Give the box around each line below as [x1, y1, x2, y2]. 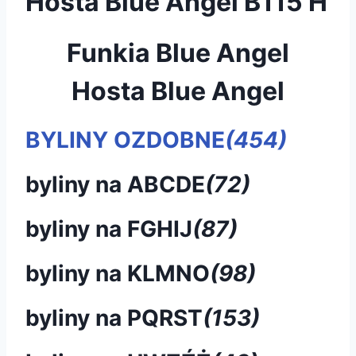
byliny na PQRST [25, 304, 203, 331]
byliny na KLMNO [25, 259, 210, 287]
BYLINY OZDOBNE [25, 126, 225, 153]
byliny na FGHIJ [25, 215, 192, 242]
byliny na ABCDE [25, 170, 205, 198]
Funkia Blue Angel [67, 37, 289, 68]
